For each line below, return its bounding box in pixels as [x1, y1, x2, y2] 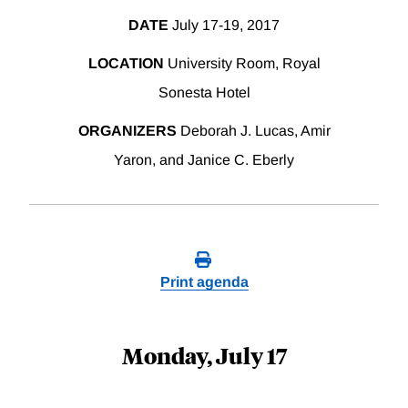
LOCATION [87, 56, 164, 72]
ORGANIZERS [77, 123, 177, 139]
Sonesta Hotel [158, 85, 250, 101]
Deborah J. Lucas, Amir [176, 123, 331, 139]
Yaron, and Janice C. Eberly [114, 152, 294, 168]
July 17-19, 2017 [168, 17, 280, 34]
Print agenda [159, 274, 249, 291]
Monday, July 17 [121, 341, 287, 371]
